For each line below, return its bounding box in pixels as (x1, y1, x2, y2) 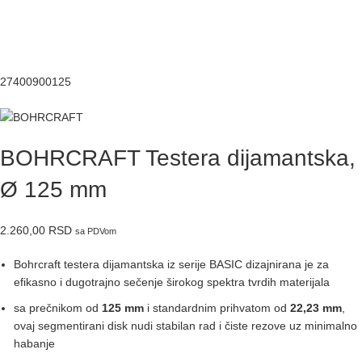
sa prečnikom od (14, 301, 102, 314)
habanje (14, 336, 55, 350)
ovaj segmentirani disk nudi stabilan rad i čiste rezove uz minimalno (14, 318, 357, 332)
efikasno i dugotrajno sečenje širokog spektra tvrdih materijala (14, 275, 330, 288)
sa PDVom (75, 225, 116, 236)
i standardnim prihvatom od (144, 301, 290, 314)
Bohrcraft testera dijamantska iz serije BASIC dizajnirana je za (14, 257, 329, 271)
